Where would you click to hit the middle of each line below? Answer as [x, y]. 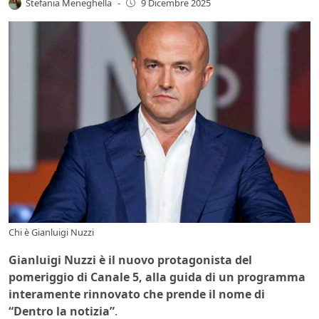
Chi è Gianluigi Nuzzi [51, 232]
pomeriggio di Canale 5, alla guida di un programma [157, 277]
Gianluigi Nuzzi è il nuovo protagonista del [130, 260]
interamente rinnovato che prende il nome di [137, 294]
